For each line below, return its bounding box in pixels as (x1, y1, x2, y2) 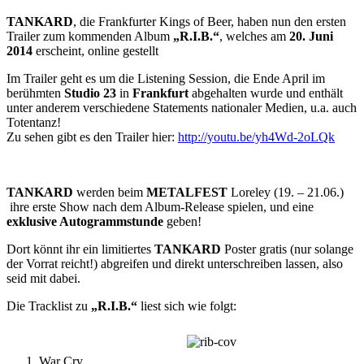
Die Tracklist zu (6, 299, 91, 313)
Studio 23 (64, 86, 116, 100)
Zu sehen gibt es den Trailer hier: (6, 130, 178, 144)
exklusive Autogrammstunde (6, 214, 163, 228)
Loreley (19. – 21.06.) (227, 185, 344, 199)
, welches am (219, 29, 289, 43)
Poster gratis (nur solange (221, 242, 353, 256)
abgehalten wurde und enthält (188, 86, 343, 100)
